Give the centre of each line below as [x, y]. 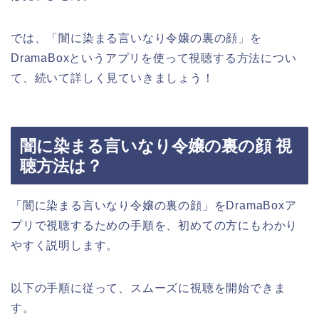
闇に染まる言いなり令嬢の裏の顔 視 [156, 146]
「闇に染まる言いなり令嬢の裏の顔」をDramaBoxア [154, 206]
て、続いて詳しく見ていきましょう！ [113, 78]
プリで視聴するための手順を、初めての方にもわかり [155, 226]
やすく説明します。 [65, 246]
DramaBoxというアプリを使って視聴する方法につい [154, 58]
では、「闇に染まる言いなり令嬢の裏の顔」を [136, 38]
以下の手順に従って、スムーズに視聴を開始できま [148, 288]
